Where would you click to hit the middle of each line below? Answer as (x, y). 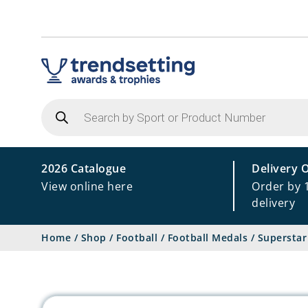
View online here (87, 186)
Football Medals (207, 238)
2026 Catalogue (84, 168)
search (59, 114)
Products (66, 103)
